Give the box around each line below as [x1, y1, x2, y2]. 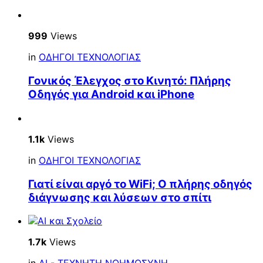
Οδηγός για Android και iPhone [28, 87, 194, 102]
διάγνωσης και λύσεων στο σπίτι [28, 190, 211, 204]
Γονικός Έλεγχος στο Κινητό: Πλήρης [28, 74, 231, 88]
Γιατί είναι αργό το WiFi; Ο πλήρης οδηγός [28, 177, 252, 191]
